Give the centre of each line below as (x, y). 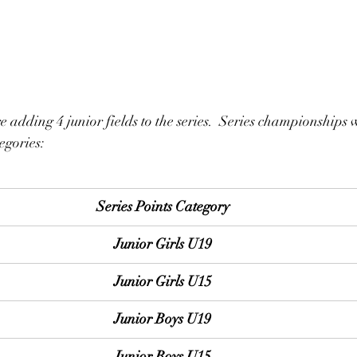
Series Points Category (163, 206)
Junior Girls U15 (163, 281)
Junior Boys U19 (163, 319)
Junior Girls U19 (163, 244)
